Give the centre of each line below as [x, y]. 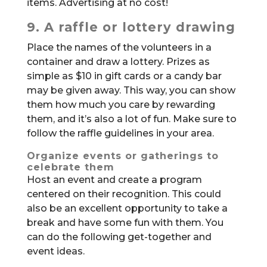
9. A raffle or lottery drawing [131, 27]
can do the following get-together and [119, 237]
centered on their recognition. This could [124, 194]
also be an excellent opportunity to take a [127, 209]
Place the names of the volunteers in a [119, 48]
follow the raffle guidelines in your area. [120, 133]
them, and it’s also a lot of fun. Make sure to [131, 119]
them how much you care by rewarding [121, 105]
